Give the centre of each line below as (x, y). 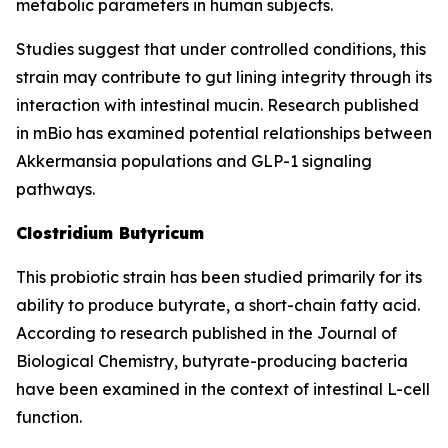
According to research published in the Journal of (206, 333)
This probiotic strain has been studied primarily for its (219, 277)
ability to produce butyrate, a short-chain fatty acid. (218, 305)
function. (49, 417)
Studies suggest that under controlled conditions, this (221, 49)
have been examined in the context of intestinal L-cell (223, 389)
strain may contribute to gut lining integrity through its (224, 77)
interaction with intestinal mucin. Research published (217, 105)
